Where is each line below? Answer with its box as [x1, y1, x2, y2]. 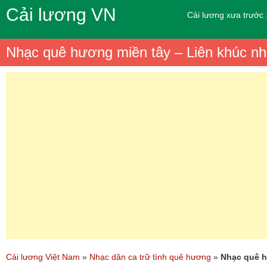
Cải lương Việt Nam [6, 252, 80, 262]
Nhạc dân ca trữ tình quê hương [89, 252, 211, 262]
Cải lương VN [6, 5, 116, 24]
